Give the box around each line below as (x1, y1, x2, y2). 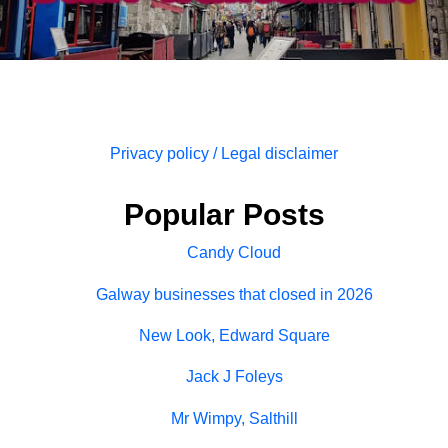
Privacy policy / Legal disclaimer (110, 144, 338, 162)
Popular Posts (123, 197, 325, 231)
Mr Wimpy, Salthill (170, 409, 298, 427)
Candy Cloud (187, 244, 281, 262)
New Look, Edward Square (138, 326, 330, 344)
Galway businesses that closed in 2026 (95, 285, 373, 303)
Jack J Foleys (185, 368, 283, 386)
